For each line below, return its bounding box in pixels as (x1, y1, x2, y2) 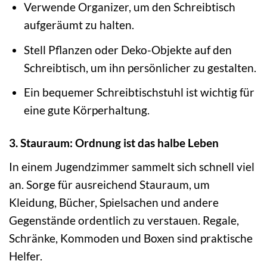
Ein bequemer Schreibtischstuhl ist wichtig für (23, 85, 254, 100)
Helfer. (9, 249, 42, 263)
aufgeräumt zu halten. (23, 18, 134, 32)
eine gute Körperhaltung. (23, 103, 150, 117)
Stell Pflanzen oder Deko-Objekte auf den (23, 42, 232, 57)
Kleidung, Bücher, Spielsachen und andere (9, 195, 219, 209)
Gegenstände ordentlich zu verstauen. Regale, (9, 213, 239, 227)
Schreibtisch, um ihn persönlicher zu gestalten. (23, 60, 256, 74)
